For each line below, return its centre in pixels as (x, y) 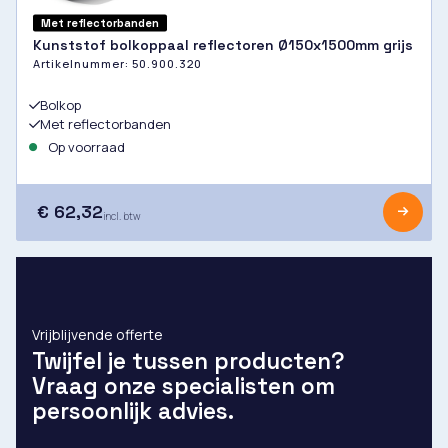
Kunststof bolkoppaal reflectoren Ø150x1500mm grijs (223, 45)
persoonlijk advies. (133, 412)
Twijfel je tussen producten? (188, 362)
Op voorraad (85, 147)
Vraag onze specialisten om (183, 387)
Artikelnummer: (82, 64)
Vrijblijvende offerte (97, 335)
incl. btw (122, 216)
